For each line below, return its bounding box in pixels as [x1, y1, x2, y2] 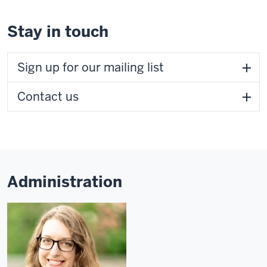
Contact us [17, 89, 79, 104]
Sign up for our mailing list [17, 60, 164, 75]
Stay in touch [7, 21, 108, 42]
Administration [7, 172, 122, 192]
